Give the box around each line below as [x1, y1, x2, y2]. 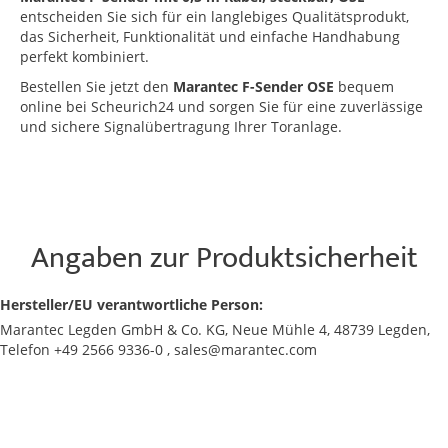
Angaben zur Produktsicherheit [30, 233, 418, 283]
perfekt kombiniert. [20, 47, 149, 66]
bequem [334, 77, 394, 96]
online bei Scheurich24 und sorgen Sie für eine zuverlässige [20, 97, 423, 116]
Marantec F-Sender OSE [173, 77, 334, 96]
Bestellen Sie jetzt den [20, 77, 173, 96]
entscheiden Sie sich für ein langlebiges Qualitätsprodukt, [20, 7, 409, 26]
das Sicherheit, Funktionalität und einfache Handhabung [20, 27, 400, 46]
